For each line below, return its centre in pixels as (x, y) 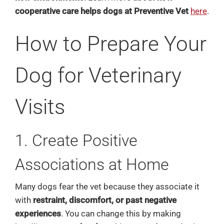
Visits (40, 106)
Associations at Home (92, 165)
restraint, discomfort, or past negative (104, 200)
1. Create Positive (76, 141)
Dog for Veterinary (98, 75)
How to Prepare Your (110, 43)
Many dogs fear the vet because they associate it (107, 186)
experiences (38, 213)
